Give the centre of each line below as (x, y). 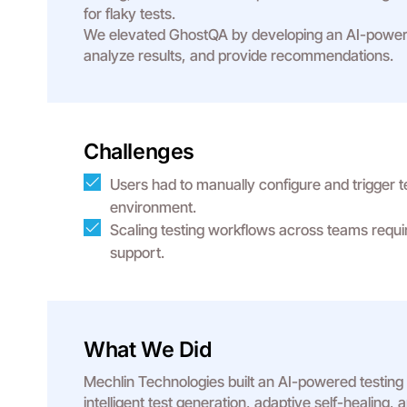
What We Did (148, 349)
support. (137, 253)
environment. (153, 207)
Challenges (139, 151)
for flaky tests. (129, 14)
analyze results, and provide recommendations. (238, 55)
